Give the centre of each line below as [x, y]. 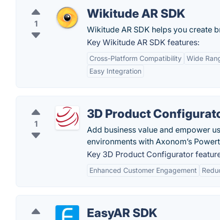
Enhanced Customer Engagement [143, 170]
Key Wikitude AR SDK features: [143, 42]
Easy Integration [115, 71]
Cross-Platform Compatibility [136, 58]
